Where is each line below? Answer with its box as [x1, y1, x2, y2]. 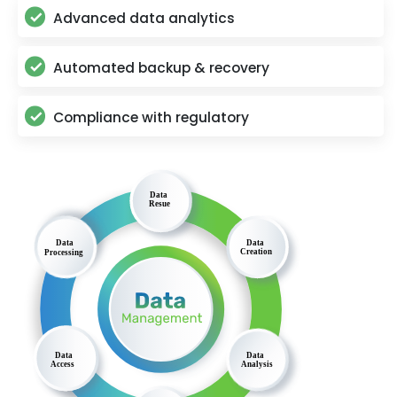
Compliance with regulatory [53, 108, 249, 128]
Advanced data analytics [53, 9, 235, 28]
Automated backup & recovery [53, 58, 269, 78]
